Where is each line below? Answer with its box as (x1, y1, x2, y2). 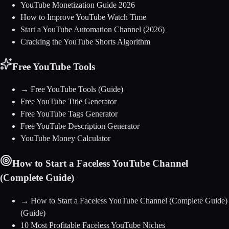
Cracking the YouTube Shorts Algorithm (20, 37, 150, 46)
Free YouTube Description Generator (20, 122, 140, 131)
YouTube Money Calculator (20, 134, 110, 143)
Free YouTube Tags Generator (20, 109, 118, 119)
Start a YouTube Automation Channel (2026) (20, 25, 165, 34)
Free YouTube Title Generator (20, 97, 117, 106)
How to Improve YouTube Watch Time (20, 12, 146, 21)
